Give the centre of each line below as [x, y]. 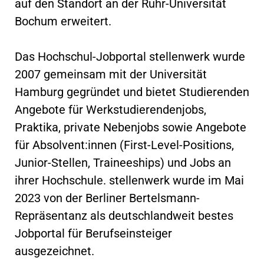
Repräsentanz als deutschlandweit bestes [124, 215]
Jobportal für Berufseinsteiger [93, 233]
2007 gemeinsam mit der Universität [111, 74]
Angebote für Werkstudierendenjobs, [110, 109]
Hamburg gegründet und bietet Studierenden [132, 92]
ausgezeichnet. [55, 251]
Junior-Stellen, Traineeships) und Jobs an [123, 162]
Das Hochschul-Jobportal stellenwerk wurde [130, 56]
